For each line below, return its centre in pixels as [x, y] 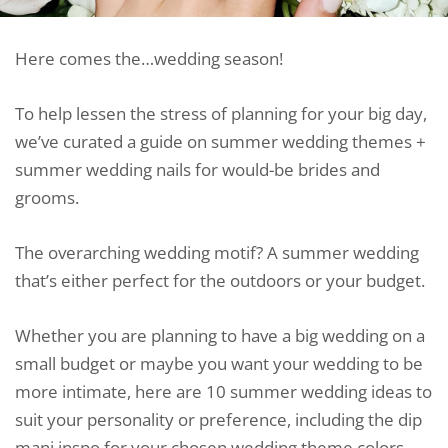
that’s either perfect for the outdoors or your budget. [220, 280]
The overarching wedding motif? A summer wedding [217, 252]
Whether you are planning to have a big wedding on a [220, 336]
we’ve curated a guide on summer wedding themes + [220, 141]
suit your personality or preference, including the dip [218, 420]
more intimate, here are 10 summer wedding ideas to [223, 392]
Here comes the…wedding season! [149, 58]
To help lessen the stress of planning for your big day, [221, 113]
